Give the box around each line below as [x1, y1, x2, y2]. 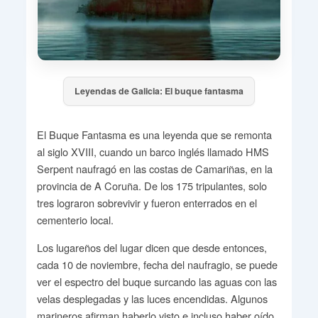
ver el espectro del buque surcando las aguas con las [36, 273, 277, 289]
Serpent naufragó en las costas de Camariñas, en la [36, 160, 273, 176]
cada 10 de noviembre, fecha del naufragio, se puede [36, 256, 278, 272]
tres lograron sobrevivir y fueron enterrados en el [36, 194, 257, 210]
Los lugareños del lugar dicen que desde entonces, [36, 239, 267, 255]
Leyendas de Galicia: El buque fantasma [75, 84, 243, 97]
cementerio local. [36, 212, 114, 227]
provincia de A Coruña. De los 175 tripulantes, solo [36, 177, 267, 193]
